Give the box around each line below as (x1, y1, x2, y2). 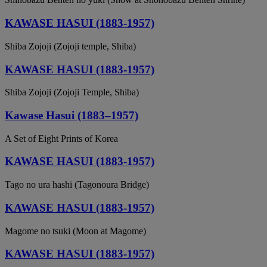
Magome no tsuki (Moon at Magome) (5, 225, 146, 236)
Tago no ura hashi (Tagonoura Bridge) (5, 179, 149, 190)
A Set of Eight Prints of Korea (5, 133, 118, 144)
